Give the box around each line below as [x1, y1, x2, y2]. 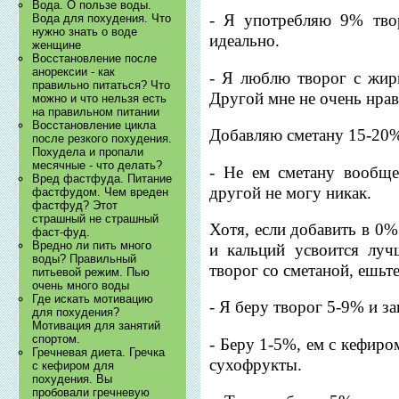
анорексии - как [32, 65, 116, 79]
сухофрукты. [209, 354, 303, 374]
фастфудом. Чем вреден [32, 185, 169, 199]
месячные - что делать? [32, 159, 163, 173]
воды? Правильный [32, 252, 137, 266]
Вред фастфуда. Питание [32, 172, 173, 186]
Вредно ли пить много [32, 239, 152, 253]
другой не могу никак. [209, 183, 372, 202]
